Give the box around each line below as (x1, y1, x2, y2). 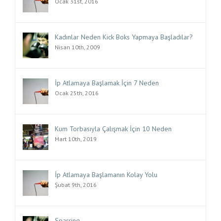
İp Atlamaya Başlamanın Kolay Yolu (55, 170, 157, 179)
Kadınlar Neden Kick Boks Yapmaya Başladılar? (55, 32, 193, 41)
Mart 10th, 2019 (55, 135, 97, 143)
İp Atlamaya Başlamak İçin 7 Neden (55, 78, 159, 87)
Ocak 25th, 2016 (55, 89, 99, 97)
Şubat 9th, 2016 (55, 181, 97, 188)
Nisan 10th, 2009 (55, 43, 100, 51)
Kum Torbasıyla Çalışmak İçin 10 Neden (55, 124, 172, 133)
